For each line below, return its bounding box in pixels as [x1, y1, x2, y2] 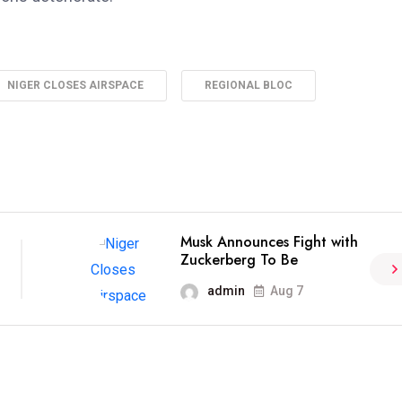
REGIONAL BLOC [205, 79, 293, 92]
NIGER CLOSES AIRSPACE [7, 79, 144, 92]
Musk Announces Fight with [179, 232, 358, 252]
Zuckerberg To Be [179, 249, 298, 270]
